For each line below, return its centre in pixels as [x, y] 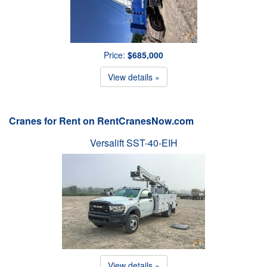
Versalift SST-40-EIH [133, 142]
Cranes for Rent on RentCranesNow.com [101, 120]
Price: [116, 55]
